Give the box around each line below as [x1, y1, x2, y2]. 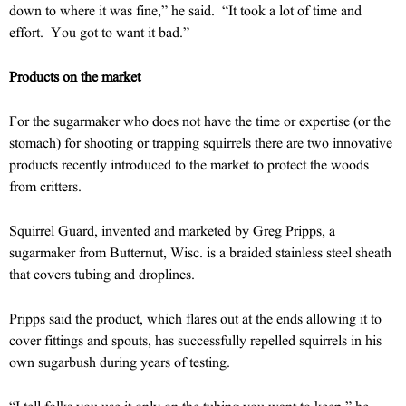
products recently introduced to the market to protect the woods [9, 156, 369, 172]
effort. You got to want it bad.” [9, 24, 189, 40]
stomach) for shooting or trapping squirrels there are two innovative [9, 134, 392, 150]
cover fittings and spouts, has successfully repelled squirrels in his [9, 332, 382, 348]
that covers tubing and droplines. [9, 266, 195, 282]
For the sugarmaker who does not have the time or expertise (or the [9, 112, 391, 129]
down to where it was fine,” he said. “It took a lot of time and [9, 2, 362, 18]
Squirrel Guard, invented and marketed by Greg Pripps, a [9, 222, 335, 238]
